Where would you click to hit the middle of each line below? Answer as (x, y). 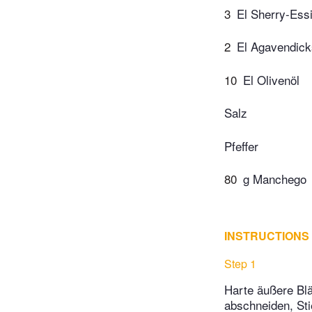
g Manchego (275, 179)
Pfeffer (241, 146)
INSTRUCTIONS (267, 236)
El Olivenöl (271, 79)
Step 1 (240, 264)
